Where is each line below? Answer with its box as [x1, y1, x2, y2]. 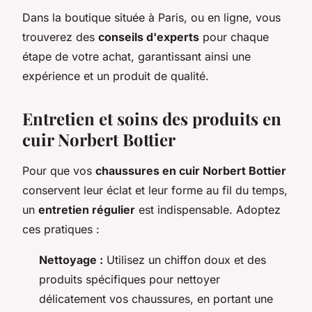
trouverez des [22, 29, 98, 44]
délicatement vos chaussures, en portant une [39, 291, 273, 306]
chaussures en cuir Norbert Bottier [95, 163, 286, 178]
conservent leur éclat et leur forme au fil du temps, [22, 182, 288, 197]
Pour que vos [22, 163, 95, 178]
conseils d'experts [98, 29, 199, 44]
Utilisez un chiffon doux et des [103, 252, 266, 267]
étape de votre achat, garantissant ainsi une [22, 49, 251, 63]
